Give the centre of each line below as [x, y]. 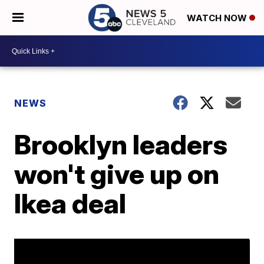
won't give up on [117, 174]
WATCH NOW [218, 18]
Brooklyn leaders [121, 144]
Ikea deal [70, 203]
